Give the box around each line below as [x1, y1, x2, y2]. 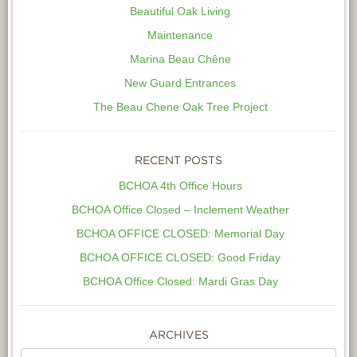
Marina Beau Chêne [129, 52, 231, 65]
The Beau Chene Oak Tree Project [92, 100, 268, 113]
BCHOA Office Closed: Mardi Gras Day [82, 274, 278, 288]
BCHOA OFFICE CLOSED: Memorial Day [76, 226, 284, 240]
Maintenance [147, 28, 213, 41]
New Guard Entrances [124, 76, 236, 89]
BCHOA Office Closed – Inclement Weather [71, 202, 289, 216]
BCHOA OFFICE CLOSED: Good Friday [80, 250, 280, 264]
